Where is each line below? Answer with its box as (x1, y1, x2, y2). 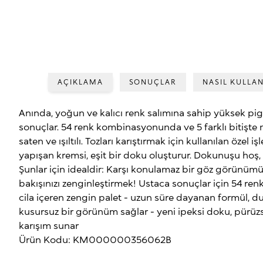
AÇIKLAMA (58, 77, 103, 86)
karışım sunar (19, 220, 79, 231)
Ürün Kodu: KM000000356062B (19, 234, 171, 245)
